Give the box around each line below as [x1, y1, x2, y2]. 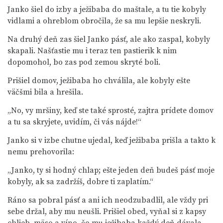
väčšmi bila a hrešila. [7, 87, 83, 97]
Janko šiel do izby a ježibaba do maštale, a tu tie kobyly [7, 4, 206, 14]
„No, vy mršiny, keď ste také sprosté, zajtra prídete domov [7, 106, 214, 115]
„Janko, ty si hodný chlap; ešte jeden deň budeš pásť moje [7, 165, 215, 175]
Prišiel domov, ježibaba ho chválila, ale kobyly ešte [7, 76, 190, 86]
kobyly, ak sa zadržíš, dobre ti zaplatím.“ [7, 177, 153, 187]
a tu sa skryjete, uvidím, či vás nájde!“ [7, 117, 141, 127]
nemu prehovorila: [7, 147, 74, 157]
